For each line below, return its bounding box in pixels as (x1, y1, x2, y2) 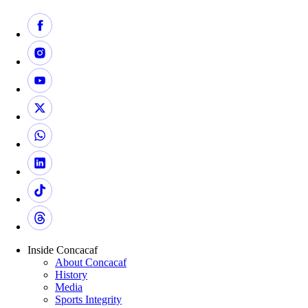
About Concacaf (55, 256, 126, 269)
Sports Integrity (55, 294, 122, 306)
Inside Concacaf (27, 244, 98, 256)
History (55, 269, 87, 281)
